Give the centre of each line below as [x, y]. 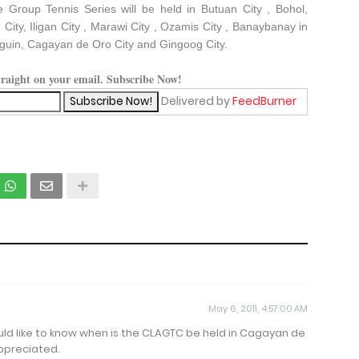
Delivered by [195, 101]
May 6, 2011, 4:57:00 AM [258, 308]
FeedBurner [264, 101]
